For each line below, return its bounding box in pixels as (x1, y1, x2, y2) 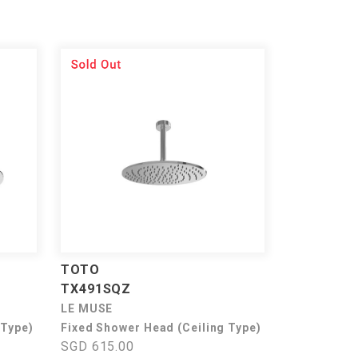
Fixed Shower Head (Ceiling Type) (61, 321, 261, 334)
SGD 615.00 (61, 339, 134, 354)
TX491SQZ (61, 281, 132, 296)
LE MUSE (61, 302, 113, 315)
